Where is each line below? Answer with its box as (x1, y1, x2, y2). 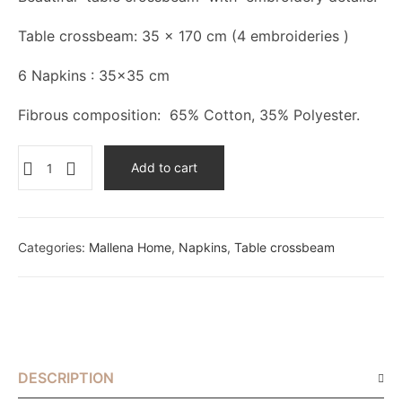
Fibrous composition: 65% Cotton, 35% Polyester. (18, 106, 360, 125)
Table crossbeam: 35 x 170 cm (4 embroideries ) (18, 27, 349, 46)
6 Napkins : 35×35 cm (18, 66, 170, 85)
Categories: (18, 240, 89, 256)
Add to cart (131, 160, 197, 176)
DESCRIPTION (18, 369, 114, 388)
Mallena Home (89, 240, 171, 256)
